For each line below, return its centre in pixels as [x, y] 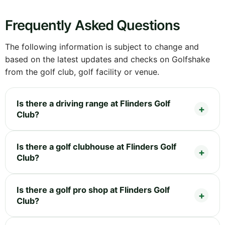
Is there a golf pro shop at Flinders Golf [93, 190]
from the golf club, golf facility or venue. [82, 72]
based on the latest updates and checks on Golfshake [107, 60]
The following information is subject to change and [102, 47]
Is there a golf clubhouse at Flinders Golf [96, 147]
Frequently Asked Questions [93, 26]
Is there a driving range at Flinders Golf [93, 104]
